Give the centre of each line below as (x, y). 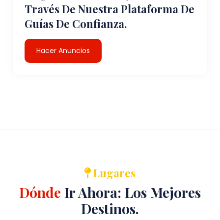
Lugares (113, 173)
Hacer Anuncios (63, 50)
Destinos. (110, 208)
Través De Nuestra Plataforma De (110, 9)
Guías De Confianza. (76, 23)
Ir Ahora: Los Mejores (131, 192)
